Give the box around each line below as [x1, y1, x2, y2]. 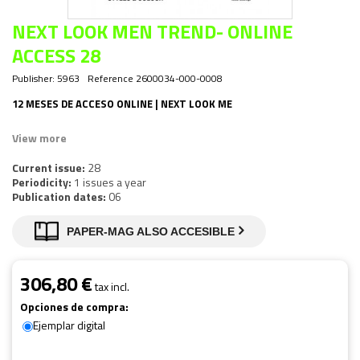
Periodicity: [12, 173, 74, 190]
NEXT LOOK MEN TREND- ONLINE [12, 16, 292, 46]
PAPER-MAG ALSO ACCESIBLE [67, 224, 235, 238]
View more [12, 129, 67, 146]
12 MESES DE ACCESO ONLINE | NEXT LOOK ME [12, 95, 232, 112]
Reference [88, 70, 133, 86]
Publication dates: [12, 187, 108, 205]
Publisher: [12, 70, 55, 86]
